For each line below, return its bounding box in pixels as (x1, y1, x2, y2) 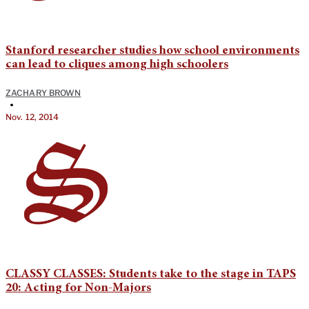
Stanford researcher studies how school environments (6, 45, 299, 58)
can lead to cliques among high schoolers (6, 59, 228, 72)
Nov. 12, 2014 (6, 112, 59, 123)
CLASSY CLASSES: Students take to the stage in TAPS (6, 268, 296, 281)
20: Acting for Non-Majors (6, 282, 151, 295)
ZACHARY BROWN (6, 88, 81, 99)
